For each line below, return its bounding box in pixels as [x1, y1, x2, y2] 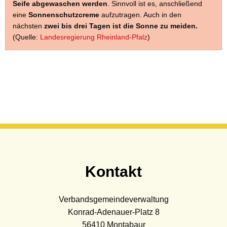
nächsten [13, 21, 44, 30]
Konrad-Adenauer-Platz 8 [67, 207, 160, 216]
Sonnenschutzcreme [28, 10, 101, 19]
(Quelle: [13, 32, 40, 41]
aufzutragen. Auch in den [101, 10, 181, 19]
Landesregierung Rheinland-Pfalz [40, 32, 147, 41]
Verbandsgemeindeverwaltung [58, 195, 169, 204]
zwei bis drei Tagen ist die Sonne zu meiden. [44, 21, 198, 30]
